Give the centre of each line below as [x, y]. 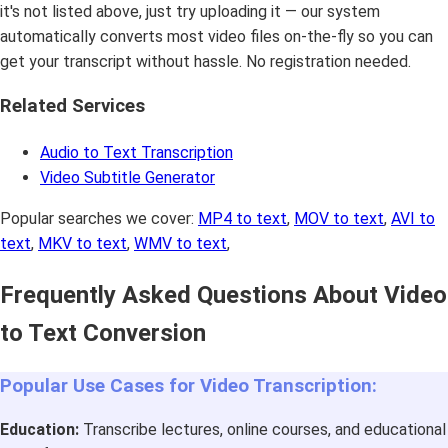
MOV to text [339, 218]
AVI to [413, 218]
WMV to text [180, 243]
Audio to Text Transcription [136, 152]
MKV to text [82, 243]
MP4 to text [242, 218]
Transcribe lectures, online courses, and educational [262, 429]
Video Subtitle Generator [127, 177]
